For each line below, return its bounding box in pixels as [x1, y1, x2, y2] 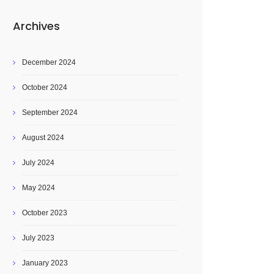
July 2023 [22, 234, 54, 242]
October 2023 [22, 209, 67, 217]
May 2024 [22, 183, 55, 192]
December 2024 [22, 58, 76, 67]
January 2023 [22, 259, 68, 267]
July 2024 [22, 158, 54, 167]
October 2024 [22, 83, 67, 92]
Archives [13, 18, 60, 34]
